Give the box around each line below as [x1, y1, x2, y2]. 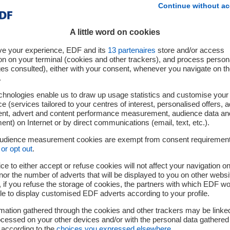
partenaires [116, 46, 156, 54]
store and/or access [156, 46, 224, 54]
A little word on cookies [70, 28, 160, 36]
